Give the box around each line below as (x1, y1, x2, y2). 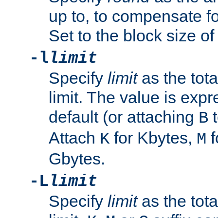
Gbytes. (49, 149, 105, 168)
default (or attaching (49, 108, 199, 127)
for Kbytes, (109, 128, 197, 147)
